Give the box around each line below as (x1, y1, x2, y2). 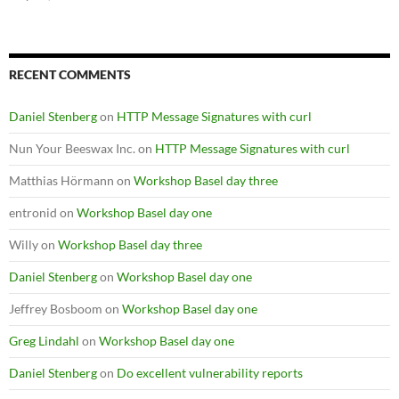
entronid (9, 204, 57, 220)
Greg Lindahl (9, 332, 79, 348)
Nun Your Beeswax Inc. (9, 140, 135, 156)
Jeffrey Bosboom (9, 300, 102, 316)
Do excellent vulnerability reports (117, 364, 303, 380)
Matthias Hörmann (9, 172, 114, 188)
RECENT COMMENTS (9, 66, 131, 82)
